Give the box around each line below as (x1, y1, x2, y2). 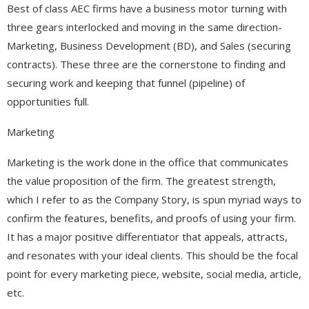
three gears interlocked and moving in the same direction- (7, 19, 282, 34)
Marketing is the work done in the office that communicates (7, 154, 288, 169)
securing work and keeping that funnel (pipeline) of (7, 75, 245, 90)
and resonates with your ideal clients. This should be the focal (7, 248, 298, 262)
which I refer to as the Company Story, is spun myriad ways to (7, 192, 301, 206)
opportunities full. (7, 94, 89, 108)
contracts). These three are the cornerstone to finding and (7, 57, 286, 71)
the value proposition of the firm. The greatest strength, (7, 173, 276, 188)
